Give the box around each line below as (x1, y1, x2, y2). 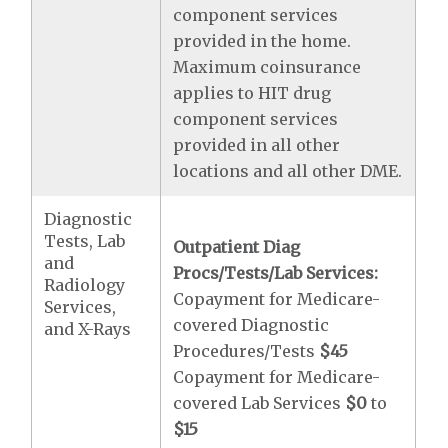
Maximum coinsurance (173, 57, 362, 77)
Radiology (44, 275, 126, 295)
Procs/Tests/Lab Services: (173, 263, 379, 283)
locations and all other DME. (173, 161, 403, 181)
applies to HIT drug (173, 83, 332, 103)
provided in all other (173, 135, 341, 155)
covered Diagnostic (173, 315, 330, 335)
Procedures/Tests (173, 341, 320, 361)
